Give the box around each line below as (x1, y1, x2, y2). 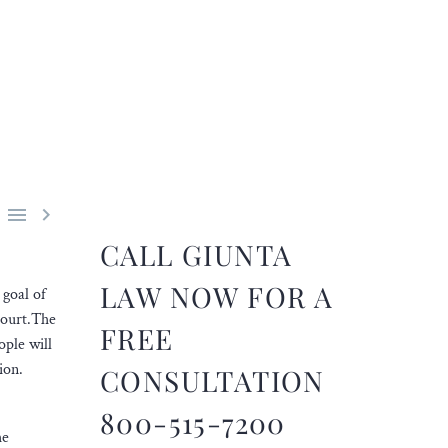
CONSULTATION (100, 361, 325, 399)
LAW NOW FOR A (100, 277, 334, 315)
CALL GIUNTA (100, 235, 293, 273)
